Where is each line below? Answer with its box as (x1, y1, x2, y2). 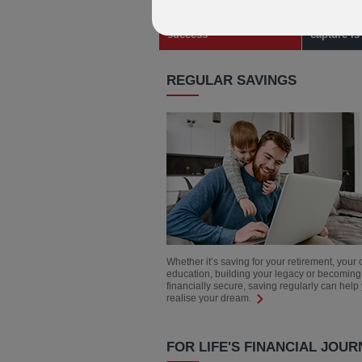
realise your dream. (166, 293, 254, 304)
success (167, 27, 208, 40)
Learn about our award (167, 15, 280, 28)
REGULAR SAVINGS (166, 73, 297, 88)
